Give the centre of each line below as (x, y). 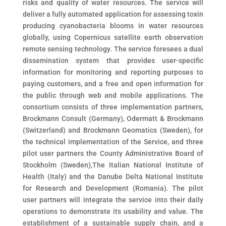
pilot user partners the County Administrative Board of (113, 153)
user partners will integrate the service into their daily (113, 200)
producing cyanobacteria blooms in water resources (113, 26)
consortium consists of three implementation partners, (113, 107)
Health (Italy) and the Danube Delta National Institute (113, 177)
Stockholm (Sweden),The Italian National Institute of (113, 165)
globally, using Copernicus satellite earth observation (113, 37)
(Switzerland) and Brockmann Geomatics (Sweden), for (113, 130)
